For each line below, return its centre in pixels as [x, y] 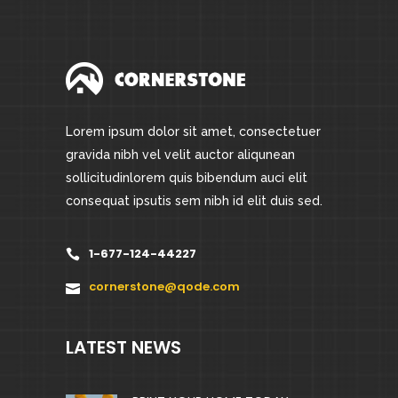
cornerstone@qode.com [164, 287]
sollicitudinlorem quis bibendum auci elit [187, 178]
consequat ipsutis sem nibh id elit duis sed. [194, 201]
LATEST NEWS [123, 348]
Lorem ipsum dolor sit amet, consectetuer [193, 132]
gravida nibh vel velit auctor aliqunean [180, 155]
